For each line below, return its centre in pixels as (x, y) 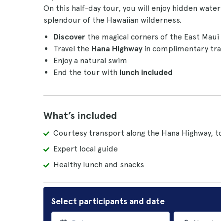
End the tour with (86, 72)
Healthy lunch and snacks (99, 165)
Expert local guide (86, 149)
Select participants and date (108, 201)
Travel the (72, 49)
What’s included (80, 115)
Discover (70, 37)
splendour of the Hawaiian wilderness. (112, 20)
